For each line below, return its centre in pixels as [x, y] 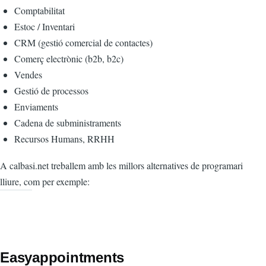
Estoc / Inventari [45, 27]
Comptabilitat [39, 11]
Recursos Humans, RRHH [64, 139]
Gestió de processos [51, 91]
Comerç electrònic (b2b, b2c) [69, 59]
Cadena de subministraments [68, 123]
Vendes [28, 75]
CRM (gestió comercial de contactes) [83, 43]
